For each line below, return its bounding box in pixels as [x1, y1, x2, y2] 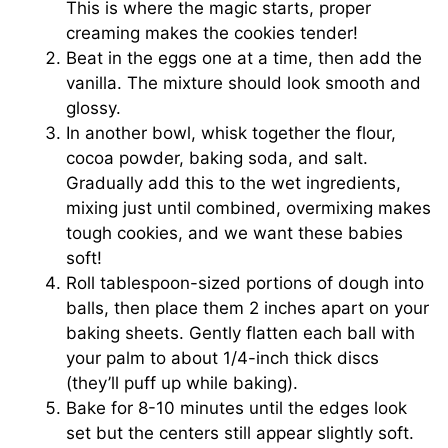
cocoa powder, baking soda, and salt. [66, 148, 369, 169]
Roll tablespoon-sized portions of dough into [66, 273, 425, 294]
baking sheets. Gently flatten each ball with [66, 323, 416, 344]
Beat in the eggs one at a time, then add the [66, 48, 423, 69]
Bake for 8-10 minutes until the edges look [66, 398, 408, 419]
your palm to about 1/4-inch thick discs [66, 348, 380, 369]
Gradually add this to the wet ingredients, [66, 173, 402, 194]
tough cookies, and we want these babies [66, 223, 404, 244]
